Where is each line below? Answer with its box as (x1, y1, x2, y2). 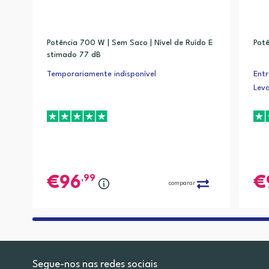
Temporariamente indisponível (46, 70, 156, 78)
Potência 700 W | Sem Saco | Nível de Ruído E (46, 38, 213, 47)
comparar (168, 180, 195, 187)
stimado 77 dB (46, 50, 101, 59)
